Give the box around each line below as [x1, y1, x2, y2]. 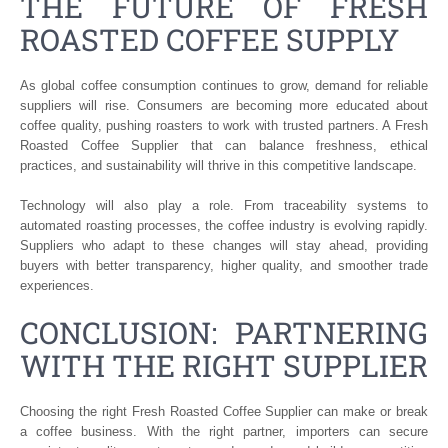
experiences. [20, 277, 94, 293]
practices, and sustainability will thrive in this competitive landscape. [20, 157, 417, 173]
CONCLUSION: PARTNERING [20, 312, 428, 352]
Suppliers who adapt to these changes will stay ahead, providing [20, 237, 428, 253]
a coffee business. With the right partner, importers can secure [20, 423, 428, 439]
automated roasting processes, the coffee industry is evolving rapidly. [20, 217, 428, 233]
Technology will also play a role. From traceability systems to [20, 197, 428, 213]
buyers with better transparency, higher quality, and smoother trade [20, 257, 428, 273]
